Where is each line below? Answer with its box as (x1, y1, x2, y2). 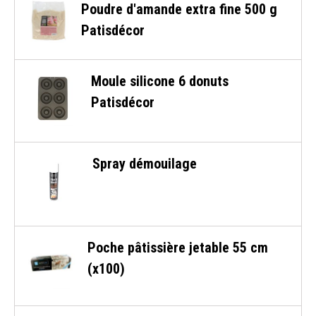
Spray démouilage (92, 155, 197, 173)
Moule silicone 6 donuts (91, 73, 229, 90)
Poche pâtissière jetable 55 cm (87, 239, 269, 257)
